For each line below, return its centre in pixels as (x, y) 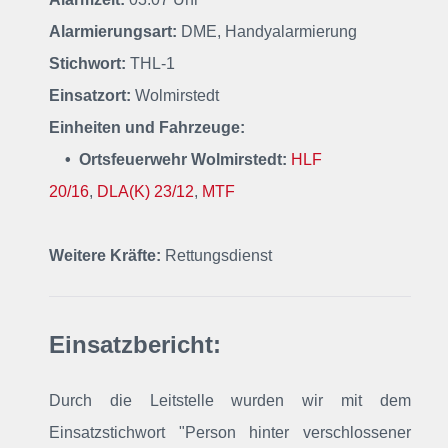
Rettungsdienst (216, 255)
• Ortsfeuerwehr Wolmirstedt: (176, 159)
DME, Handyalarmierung (267, 31)
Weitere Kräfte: (105, 255)
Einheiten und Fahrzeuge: (147, 127)
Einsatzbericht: (135, 344)
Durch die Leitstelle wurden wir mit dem (230, 400)
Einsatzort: (90, 95)
